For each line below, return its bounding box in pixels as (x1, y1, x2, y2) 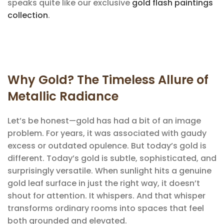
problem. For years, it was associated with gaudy (7, 127, 206, 139)
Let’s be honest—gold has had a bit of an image (7, 114, 201, 126)
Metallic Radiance (7, 87, 118, 104)
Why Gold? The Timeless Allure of (7, 71, 208, 88)
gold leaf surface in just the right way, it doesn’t (7, 177, 200, 189)
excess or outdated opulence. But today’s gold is (7, 139, 206, 151)
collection (7, 9, 48, 21)
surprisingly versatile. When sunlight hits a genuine (7, 164, 211, 176)
